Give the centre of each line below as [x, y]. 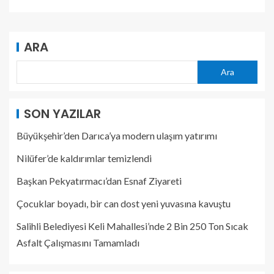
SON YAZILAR [62, 113]
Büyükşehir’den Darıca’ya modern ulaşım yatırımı [117, 135]
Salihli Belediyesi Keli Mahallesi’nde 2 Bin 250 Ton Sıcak [132, 226]
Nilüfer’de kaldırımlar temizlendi [84, 158]
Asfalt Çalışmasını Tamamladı [78, 242]
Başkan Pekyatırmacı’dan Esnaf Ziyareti [99, 180]
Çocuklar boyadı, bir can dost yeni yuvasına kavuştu [124, 203]
